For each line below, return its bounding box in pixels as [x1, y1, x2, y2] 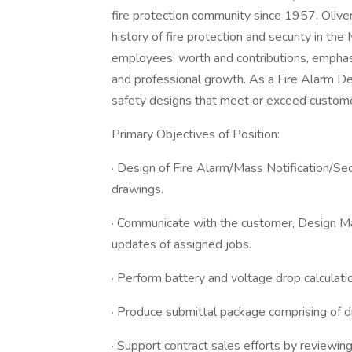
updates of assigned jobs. [112, 236, 251, 253]
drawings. [112, 181, 163, 198]
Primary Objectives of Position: [112, 126, 280, 143]
